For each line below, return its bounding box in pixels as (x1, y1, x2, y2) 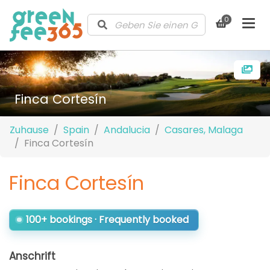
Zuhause (10, 122, 49, 137)
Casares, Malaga (165, 122, 243, 137)
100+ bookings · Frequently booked (25, 212, 189, 227)
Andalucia (104, 122, 150, 137)
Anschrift (9, 248, 55, 263)
